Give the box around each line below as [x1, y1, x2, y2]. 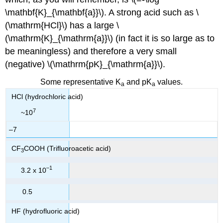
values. [155, 77, 183, 86]
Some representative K [40, 77, 121, 86]
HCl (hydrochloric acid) [11, 92, 83, 101]
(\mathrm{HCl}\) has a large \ [5, 20, 119, 31]
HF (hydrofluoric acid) [11, 207, 80, 215]
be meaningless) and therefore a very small [5, 46, 177, 57]
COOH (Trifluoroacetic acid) [23, 144, 111, 153]
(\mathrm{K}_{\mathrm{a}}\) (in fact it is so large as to [5, 33, 215, 44]
